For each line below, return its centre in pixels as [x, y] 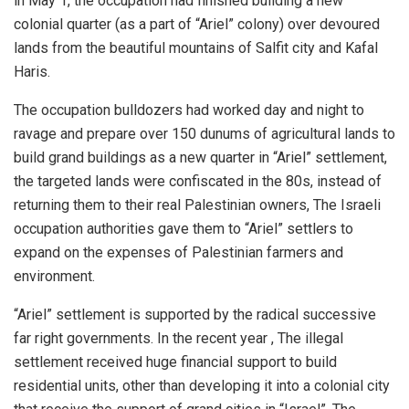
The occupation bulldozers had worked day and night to [189, 110]
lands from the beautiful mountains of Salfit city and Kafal [196, 47]
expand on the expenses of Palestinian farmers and [178, 252]
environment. [54, 276]
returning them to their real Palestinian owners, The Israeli [197, 204]
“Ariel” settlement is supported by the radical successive [195, 314]
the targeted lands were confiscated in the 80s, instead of [198, 181]
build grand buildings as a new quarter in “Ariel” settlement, [200, 157]
